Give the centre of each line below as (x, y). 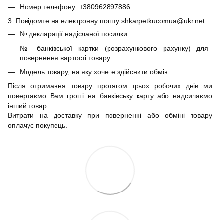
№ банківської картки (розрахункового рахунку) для (114, 48)
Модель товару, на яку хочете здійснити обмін (94, 72)
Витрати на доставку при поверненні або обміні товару (110, 115)
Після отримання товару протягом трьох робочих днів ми (110, 86)
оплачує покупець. (38, 125)
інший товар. (29, 105)
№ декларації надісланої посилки (73, 34)
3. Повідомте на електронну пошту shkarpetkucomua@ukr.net (106, 21)
